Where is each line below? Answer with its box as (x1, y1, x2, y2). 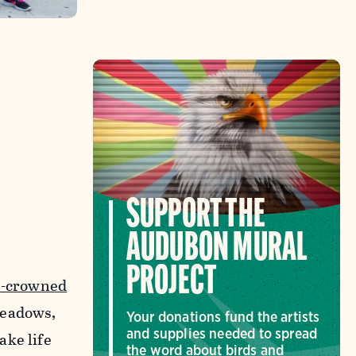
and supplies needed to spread (126, 325, 318, 342)
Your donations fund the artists (126, 308, 320, 326)
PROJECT (126, 263, 218, 304)
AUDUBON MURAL (126, 230, 308, 271)
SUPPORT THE (126, 196, 265, 238)
